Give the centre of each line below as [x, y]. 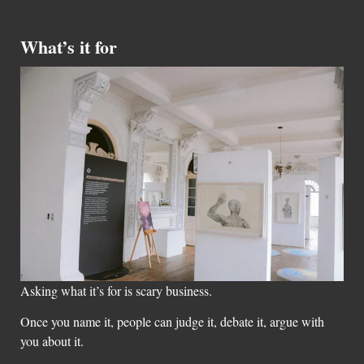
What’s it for [69, 46]
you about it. [52, 341]
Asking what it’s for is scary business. [116, 290]
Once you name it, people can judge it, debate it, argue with [172, 322]
